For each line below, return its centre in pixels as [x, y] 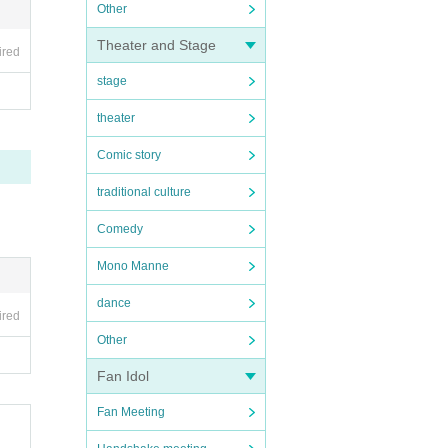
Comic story [129, 155]
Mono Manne [133, 266]
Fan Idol [123, 376]
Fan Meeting [131, 412]
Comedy [120, 229]
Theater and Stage [156, 45]
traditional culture [144, 192]
